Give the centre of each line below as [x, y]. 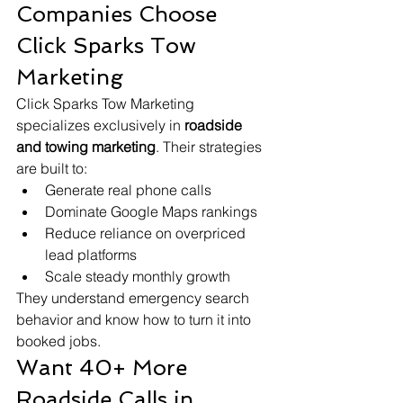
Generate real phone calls [128, 190]
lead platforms [91, 255]
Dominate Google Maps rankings [151, 212]
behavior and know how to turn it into [135, 320]
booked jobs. [58, 341]
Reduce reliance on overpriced [147, 233]
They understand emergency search [134, 298]
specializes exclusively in [100, 125]
